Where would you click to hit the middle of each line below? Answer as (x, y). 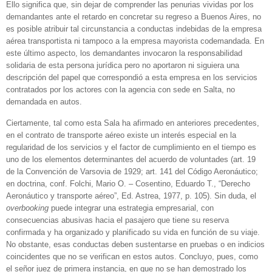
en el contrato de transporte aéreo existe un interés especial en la (121, 135)
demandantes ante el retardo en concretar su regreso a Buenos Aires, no (134, 16)
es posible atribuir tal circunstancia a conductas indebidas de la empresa (134, 29)
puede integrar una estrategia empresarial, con (132, 208)
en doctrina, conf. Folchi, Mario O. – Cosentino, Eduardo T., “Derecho (128, 184)
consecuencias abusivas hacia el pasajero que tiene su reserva (117, 220)
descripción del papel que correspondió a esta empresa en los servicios (132, 77)
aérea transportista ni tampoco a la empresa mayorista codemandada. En (135, 41)
